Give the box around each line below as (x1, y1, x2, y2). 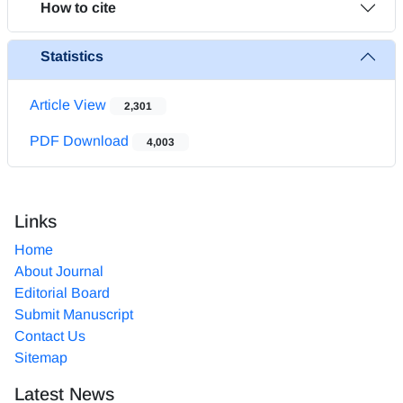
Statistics (40, 49, 103, 65)
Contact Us (14, 327, 85, 344)
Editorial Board (14, 284, 110, 300)
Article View (30, 96, 110, 112)
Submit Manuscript (14, 306, 133, 322)
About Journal (14, 263, 103, 279)
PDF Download (30, 132, 132, 148)
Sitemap (14, 349, 67, 365)
